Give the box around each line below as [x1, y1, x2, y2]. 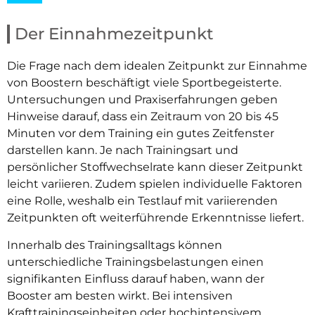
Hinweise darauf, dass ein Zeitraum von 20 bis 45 [7, 110, 278, 124]
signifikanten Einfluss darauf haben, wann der [7, 271, 264, 285]
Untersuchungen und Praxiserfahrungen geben [7, 93, 278, 107]
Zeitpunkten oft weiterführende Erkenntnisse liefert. [7, 211, 304, 225]
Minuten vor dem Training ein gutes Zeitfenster [7, 127, 274, 141]
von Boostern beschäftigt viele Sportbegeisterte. [7, 76, 281, 90]
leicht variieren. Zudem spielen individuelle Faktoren [7, 177, 302, 191]
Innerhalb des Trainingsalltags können [7, 238, 222, 252]
